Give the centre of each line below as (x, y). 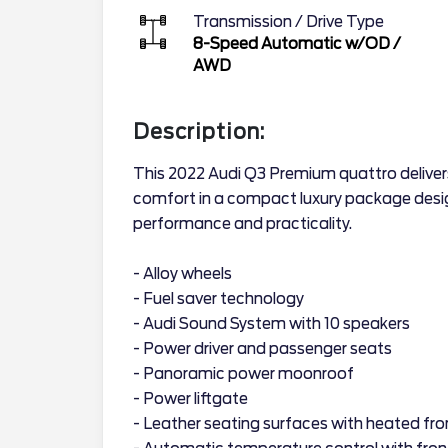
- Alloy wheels (182, 273)
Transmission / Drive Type (288, 21)
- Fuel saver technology (218, 298)
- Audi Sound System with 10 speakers (271, 323)
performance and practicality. (242, 223)
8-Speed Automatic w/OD (291, 43)
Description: (199, 131)
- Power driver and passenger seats (262, 348)
